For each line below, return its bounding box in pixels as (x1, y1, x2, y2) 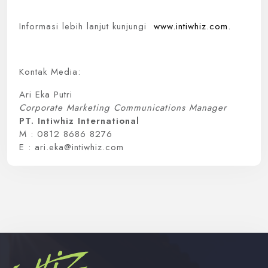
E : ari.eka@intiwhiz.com (19, 141, 124, 154)
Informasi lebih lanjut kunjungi (19, 20, 154, 33)
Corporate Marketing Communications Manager (19, 101, 227, 114)
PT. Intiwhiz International (19, 114, 139, 127)
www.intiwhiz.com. (154, 20, 231, 33)
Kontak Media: (19, 65, 81, 78)
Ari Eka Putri (19, 88, 72, 101)
